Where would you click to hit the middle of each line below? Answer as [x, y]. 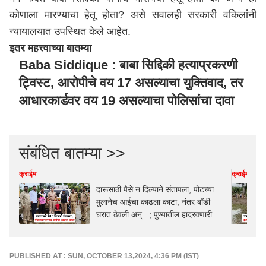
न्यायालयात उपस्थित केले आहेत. [72, 31]
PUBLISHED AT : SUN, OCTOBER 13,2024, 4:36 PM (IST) [104, 256]
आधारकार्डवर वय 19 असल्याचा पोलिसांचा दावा [126, 101]
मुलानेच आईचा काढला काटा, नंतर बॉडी [153, 202]
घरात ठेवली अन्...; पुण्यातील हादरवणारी [154, 214]
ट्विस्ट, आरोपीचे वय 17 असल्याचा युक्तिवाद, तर [131, 83]
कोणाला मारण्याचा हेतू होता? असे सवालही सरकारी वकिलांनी [133, 15]
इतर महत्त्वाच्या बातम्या [52, 48]
